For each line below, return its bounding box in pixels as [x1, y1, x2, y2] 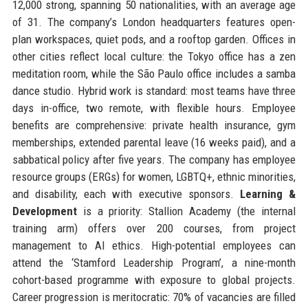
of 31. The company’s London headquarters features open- [12, 14, 296, 29]
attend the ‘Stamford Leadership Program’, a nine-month [12, 255, 296, 269]
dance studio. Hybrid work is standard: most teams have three [12, 83, 296, 98]
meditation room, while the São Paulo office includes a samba [12, 66, 296, 80]
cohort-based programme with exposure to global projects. [12, 272, 296, 287]
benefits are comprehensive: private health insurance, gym [12, 118, 296, 132]
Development [12, 203, 77, 218]
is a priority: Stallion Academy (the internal [76, 203, 296, 218]
